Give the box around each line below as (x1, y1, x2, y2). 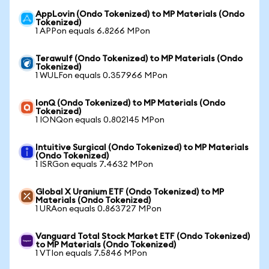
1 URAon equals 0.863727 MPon (35, 205, 162, 213)
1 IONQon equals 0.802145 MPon (35, 116, 165, 124)
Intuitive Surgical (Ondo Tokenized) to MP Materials (35, 144, 249, 152)
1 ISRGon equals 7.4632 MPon (35, 160, 153, 169)
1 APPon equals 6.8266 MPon (35, 27, 150, 35)
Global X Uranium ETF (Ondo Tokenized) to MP (35, 188, 224, 196)
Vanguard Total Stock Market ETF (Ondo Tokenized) (35, 232, 250, 241)
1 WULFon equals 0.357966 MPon (35, 71, 168, 80)
